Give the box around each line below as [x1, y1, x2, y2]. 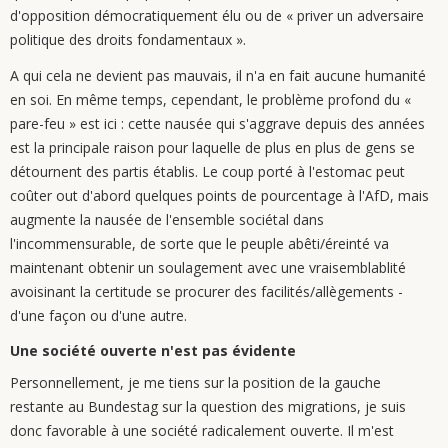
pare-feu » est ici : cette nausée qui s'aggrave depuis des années [10, 114, 425, 133]
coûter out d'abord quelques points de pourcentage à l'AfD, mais [10, 186, 429, 205]
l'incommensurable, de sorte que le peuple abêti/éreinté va [10, 234, 389, 253]
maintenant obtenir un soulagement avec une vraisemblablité [10, 258, 406, 277]
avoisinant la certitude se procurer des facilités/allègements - [10, 282, 403, 301]
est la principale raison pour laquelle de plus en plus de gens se [10, 138, 415, 157]
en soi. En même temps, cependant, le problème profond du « [10, 90, 411, 109]
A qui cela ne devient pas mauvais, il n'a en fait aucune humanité [10, 66, 426, 85]
